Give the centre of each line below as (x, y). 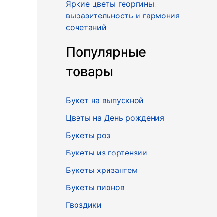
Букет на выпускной (105, 100)
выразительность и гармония (123, 15)
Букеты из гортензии (107, 152)
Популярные (106, 52)
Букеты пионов (95, 187)
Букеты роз (88, 135)
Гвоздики (84, 205)
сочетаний (86, 27)
